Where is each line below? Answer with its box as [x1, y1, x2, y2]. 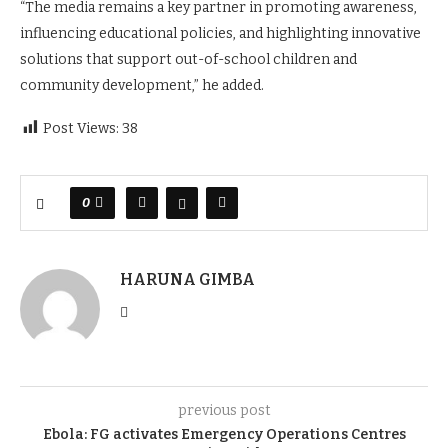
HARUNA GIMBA [120, 270, 255, 289]
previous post [177, 402, 271, 419]
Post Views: [43, 120, 119, 137]
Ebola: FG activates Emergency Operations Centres [42, 426, 406, 443]
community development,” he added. [20, 77, 264, 94]
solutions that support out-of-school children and [20, 51, 357, 68]
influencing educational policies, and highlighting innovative [20, 25, 421, 42]
